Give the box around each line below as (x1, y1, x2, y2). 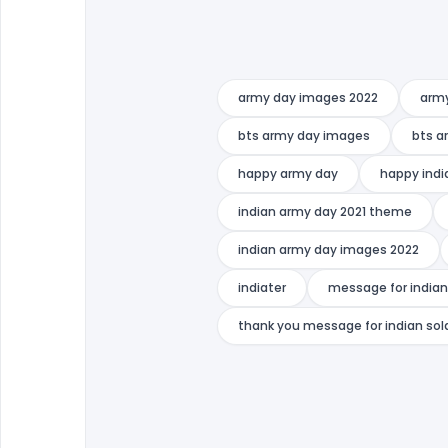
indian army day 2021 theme (238, 202, 412, 220)
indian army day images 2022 (238, 240, 419, 258)
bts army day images (238, 126, 370, 144)
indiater (238, 278, 286, 296)
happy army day (238, 164, 338, 182)
